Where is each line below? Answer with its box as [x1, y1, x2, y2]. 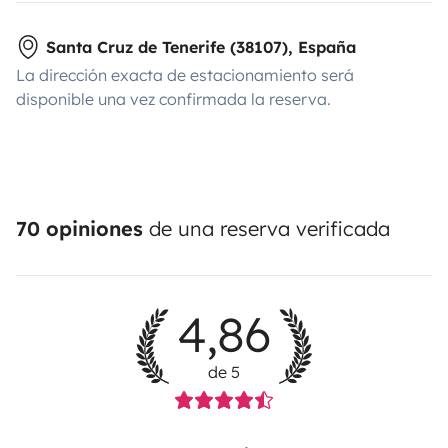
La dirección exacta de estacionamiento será [16, 65, 354, 86]
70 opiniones [16, 216, 143, 242]
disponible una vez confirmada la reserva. [16, 89, 331, 110]
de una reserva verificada [143, 216, 390, 242]
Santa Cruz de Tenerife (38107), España [46, 37, 356, 58]
